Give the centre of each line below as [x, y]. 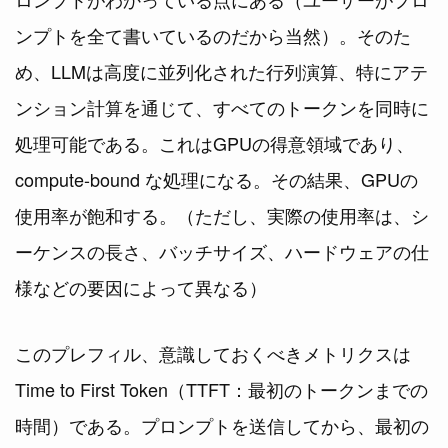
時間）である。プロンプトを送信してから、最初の [222, 425]
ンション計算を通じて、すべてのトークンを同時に [222, 107]
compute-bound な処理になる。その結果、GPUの [216, 179]
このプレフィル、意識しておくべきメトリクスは [213, 353]
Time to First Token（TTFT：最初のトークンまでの [221, 389]
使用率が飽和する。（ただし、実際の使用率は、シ [222, 215]
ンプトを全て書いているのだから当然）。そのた [213, 35]
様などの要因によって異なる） [141, 287]
